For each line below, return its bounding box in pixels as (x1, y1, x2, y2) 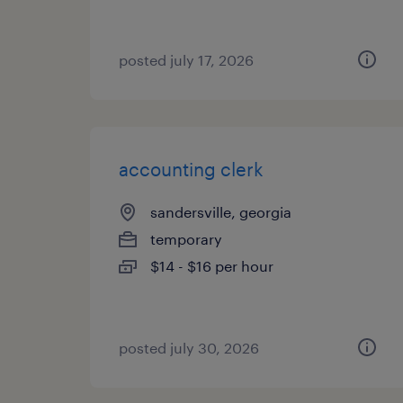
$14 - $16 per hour (150, 257, 273, 274)
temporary (150, 230, 222, 247)
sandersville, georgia (150, 203, 291, 220)
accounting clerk (119, 158, 264, 180)
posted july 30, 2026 (119, 339, 259, 356)
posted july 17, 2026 (119, 51, 254, 68)
